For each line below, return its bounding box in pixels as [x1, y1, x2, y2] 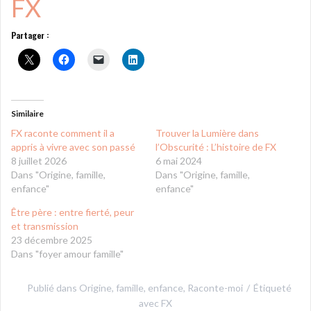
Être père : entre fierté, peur [11, 205, 134, 218]
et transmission [11, 219, 78, 232]
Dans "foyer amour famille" [11, 247, 124, 260]
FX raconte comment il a [11, 126, 115, 139]
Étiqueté [253, 281, 292, 294]
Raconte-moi [187, 281, 243, 294]
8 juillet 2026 [11, 154, 67, 167]
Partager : [11, 28, 49, 41]
